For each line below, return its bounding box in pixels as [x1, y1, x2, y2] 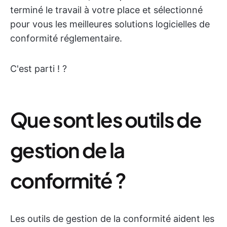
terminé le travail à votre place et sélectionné [10, 5, 203, 15]
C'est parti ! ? [10, 63, 67, 74]
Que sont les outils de [10, 106, 202, 132]
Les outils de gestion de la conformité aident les [10, 213, 214, 224]
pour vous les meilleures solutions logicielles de [10, 19, 210, 29]
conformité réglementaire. [10, 33, 122, 44]
